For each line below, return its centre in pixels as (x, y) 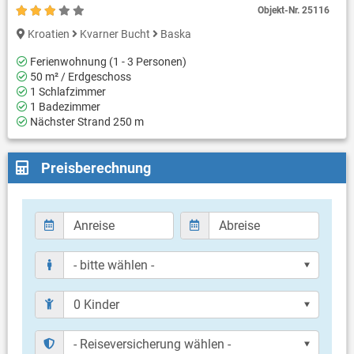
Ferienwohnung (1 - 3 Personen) (107, 62)
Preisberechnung (96, 168)
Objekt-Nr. (279, 11)
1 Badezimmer (64, 107)
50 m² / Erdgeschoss (80, 77)
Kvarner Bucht (115, 34)
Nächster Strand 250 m (86, 122)
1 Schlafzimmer (67, 92)
